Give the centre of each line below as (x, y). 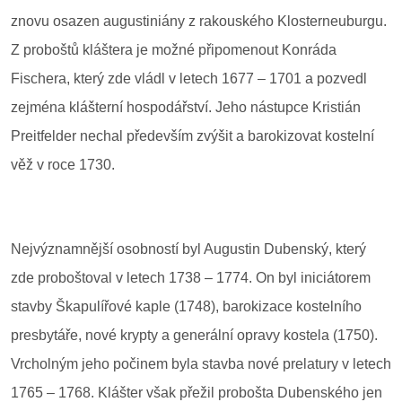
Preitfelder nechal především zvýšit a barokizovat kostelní (192, 135)
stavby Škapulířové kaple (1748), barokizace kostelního (186, 306)
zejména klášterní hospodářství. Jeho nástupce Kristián (186, 107)
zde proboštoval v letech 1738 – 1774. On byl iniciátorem (191, 277)
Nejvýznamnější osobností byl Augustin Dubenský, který (188, 249)
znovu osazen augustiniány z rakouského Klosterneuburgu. (199, 21)
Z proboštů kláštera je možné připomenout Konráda (174, 49)
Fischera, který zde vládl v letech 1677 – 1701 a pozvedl (189, 78)
